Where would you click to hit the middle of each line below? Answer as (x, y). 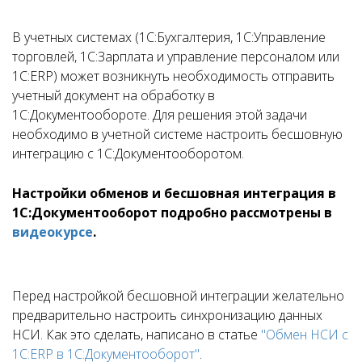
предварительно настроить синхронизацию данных (167, 315)
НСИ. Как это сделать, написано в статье (137, 335)
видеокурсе (53, 232)
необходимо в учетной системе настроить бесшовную (177, 134)
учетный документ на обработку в (114, 95)
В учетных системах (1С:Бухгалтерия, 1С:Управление (169, 37)
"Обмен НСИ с (305, 335)
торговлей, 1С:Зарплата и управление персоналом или (176, 57)
